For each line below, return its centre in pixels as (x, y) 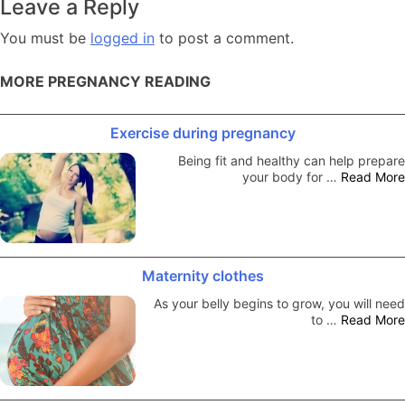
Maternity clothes (202, 275)
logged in (122, 38)
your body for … (292, 176)
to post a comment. (224, 38)
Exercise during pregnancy (202, 132)
